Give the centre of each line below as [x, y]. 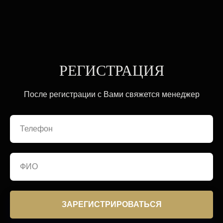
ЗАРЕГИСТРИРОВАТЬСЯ [111, 205]
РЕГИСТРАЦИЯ [111, 71]
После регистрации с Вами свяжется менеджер [111, 95]
